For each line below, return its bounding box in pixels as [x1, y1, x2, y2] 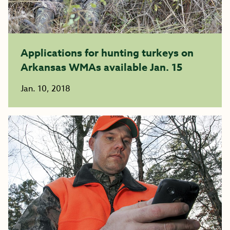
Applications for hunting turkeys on [21, 46, 194, 60]
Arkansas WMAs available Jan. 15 [21, 60, 182, 74]
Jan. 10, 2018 [21, 83, 70, 95]
